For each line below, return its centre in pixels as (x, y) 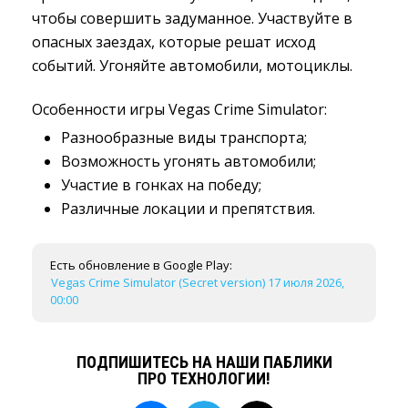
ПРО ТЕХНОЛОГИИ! (204, 378)
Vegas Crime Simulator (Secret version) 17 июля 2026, (198, 282)
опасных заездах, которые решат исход (174, 42)
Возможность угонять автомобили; (189, 161)
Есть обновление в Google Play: (141, 265)
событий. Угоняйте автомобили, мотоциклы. (192, 66)
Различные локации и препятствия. (188, 209)
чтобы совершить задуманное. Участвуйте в (192, 18)
